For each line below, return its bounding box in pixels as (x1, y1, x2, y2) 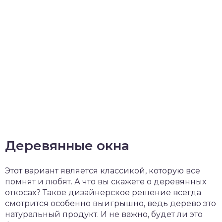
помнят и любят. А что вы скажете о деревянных (5, 177, 206, 186)
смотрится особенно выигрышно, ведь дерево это (5, 199, 216, 208)
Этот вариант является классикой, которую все (5, 166, 200, 175)
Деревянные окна (5, 138, 129, 154)
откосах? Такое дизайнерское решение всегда (5, 188, 201, 197)
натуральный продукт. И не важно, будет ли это (5, 210, 203, 219)
